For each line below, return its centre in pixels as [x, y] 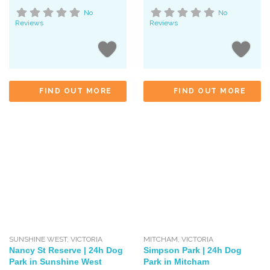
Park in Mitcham [176, 262]
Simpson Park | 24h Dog [192, 250]
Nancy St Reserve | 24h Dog [66, 250]
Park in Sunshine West [55, 262]
